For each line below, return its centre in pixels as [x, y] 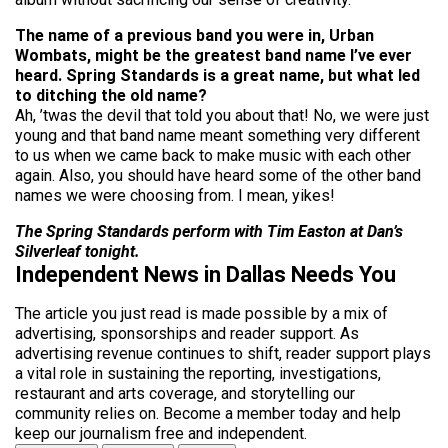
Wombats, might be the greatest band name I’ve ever [213, 55]
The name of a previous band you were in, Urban [194, 35]
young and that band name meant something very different [217, 135]
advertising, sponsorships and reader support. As [187, 333]
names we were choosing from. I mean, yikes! [175, 195]
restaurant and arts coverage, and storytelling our [185, 393]
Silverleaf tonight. [77, 251]
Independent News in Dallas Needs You [205, 274]
